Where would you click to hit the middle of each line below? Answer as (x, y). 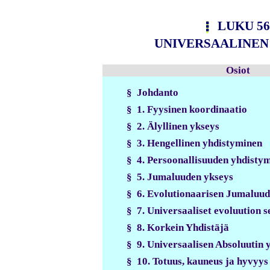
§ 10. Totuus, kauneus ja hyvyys (197, 261)
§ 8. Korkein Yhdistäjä (178, 227)
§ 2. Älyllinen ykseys (173, 126)
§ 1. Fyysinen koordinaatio (187, 109)
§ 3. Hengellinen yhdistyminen (194, 143)
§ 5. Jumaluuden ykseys (180, 177)
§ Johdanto (152, 92)
